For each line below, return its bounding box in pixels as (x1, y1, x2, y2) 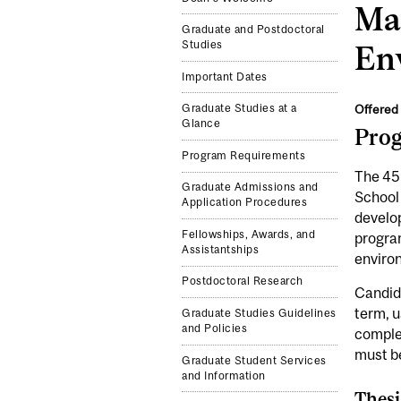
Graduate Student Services (182, 354, 327, 367)
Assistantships (182, 243, 260, 256)
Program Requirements (182, 149, 306, 162)
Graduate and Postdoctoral (182, 23, 325, 37)
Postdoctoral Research (182, 275, 303, 288)
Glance (182, 117, 221, 131)
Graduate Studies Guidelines (182, 307, 337, 320)
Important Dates (182, 70, 268, 83)
